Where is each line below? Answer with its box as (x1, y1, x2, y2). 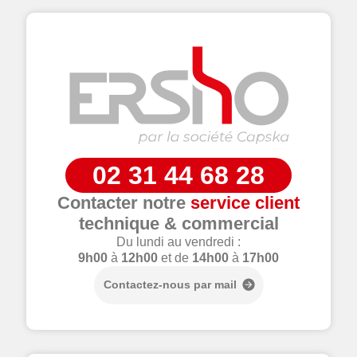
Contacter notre (57, 192, 190, 213)
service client (190, 192, 300, 213)
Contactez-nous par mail (103, 278, 237, 292)
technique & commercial (78, 213, 279, 233)
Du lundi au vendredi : (116, 234, 241, 249)
